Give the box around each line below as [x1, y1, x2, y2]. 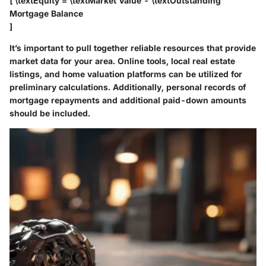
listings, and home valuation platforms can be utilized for [9, 69, 242, 80]
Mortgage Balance [9, 8, 83, 19]
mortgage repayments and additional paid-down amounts [9, 95, 246, 106]
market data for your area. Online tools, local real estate [9, 56, 235, 66]
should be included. [9, 108, 90, 119]
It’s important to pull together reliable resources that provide [9, 43, 256, 53]
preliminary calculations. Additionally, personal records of [9, 82, 246, 93]
